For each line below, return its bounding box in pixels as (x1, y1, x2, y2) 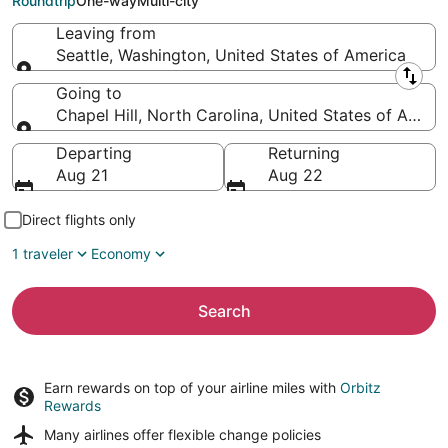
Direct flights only (22, 211, 136, 228)
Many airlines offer (44, 426, 168, 443)
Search (197, 301, 251, 321)
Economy (91, 245, 151, 262)
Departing (56, 143, 132, 163)
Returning (268, 143, 340, 163)
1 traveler (12, 245, 73, 262)
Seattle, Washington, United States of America (56, 45, 406, 65)
